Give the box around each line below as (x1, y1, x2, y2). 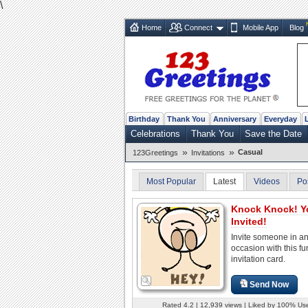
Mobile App (242, 23, 278, 32)
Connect (184, 23, 212, 32)
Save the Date (245, 128, 302, 139)
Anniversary (213, 114, 256, 123)
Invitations (191, 148, 225, 157)
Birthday (129, 114, 159, 123)
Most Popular (146, 176, 196, 186)
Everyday (264, 114, 297, 123)
